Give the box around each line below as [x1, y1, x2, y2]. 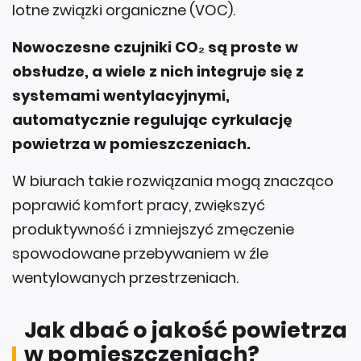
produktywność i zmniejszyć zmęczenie [12, 219, 294, 240]
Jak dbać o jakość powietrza [24, 315, 347, 346]
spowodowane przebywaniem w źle [12, 243, 268, 264]
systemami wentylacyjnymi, [12, 85, 230, 106]
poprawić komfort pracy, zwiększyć [12, 195, 265, 216]
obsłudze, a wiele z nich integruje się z [12, 61, 304, 82]
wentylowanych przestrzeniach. [12, 268, 239, 288]
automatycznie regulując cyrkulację [12, 110, 293, 131]
